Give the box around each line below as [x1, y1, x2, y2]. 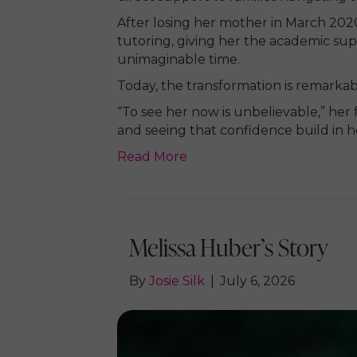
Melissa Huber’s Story [129, 230, 328, 265]
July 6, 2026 [220, 273, 295, 289]
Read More [117, 149, 187, 165]
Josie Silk [149, 273, 205, 289]
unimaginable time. [117, 52, 240, 68]
